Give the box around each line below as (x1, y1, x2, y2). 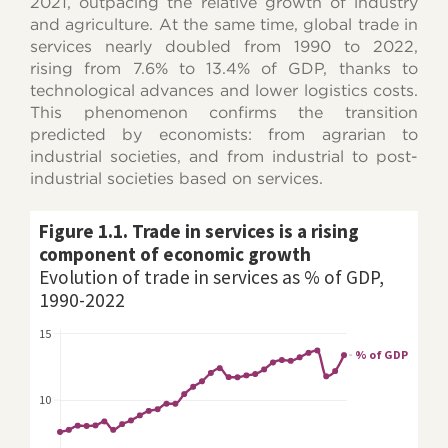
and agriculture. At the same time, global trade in (30, 14, 418, 34)
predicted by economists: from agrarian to (30, 124, 418, 144)
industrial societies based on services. (30, 168, 324, 188)
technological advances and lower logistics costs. (30, 80, 418, 100)
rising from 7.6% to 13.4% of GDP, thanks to (30, 58, 418, 78)
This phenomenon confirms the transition (30, 102, 418, 122)
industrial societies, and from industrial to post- (30, 146, 418, 166)
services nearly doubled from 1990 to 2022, (30, 36, 418, 56)
